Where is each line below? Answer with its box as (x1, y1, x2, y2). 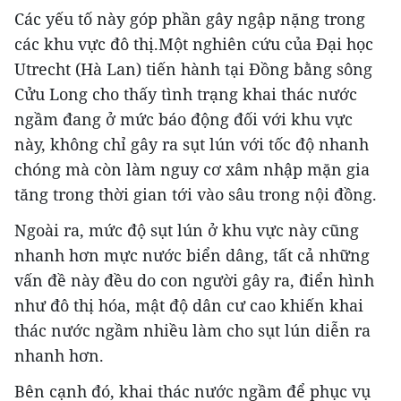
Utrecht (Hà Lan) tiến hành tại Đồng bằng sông (14, 58, 372, 81)
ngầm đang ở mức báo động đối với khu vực (14, 108, 353, 131)
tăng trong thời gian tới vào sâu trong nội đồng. (14, 183, 377, 206)
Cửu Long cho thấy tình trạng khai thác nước (14, 83, 357, 106)
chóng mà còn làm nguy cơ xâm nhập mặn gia (14, 158, 370, 181)
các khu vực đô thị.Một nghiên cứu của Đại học (14, 33, 373, 55)
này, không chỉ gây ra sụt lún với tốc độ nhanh (14, 133, 369, 156)
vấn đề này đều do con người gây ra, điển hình (14, 269, 374, 292)
